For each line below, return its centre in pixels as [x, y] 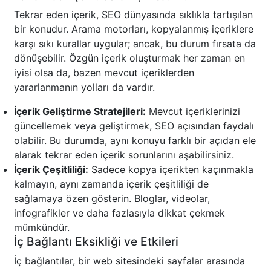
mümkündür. [42, 228]
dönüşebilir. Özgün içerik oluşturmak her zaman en [129, 58]
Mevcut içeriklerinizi [193, 112]
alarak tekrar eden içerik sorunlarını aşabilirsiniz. [124, 155]
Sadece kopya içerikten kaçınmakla [171, 170]
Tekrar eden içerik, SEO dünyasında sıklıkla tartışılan [133, 15]
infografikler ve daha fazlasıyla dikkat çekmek [119, 213]
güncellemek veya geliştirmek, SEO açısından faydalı [134, 126]
